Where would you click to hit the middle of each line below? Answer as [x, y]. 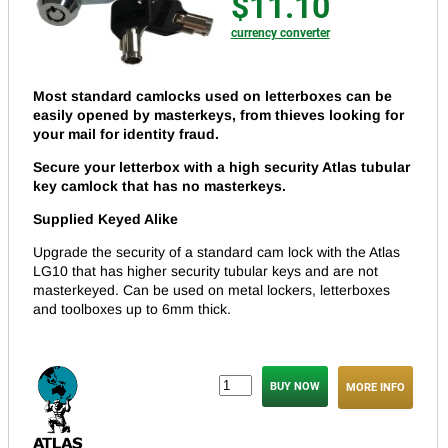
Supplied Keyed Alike [105, 218]
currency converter [280, 32]
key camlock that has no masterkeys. [159, 185]
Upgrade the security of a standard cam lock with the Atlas [216, 251]
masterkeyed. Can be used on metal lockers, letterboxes [211, 289]
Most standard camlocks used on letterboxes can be [212, 95]
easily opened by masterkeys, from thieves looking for [218, 114]
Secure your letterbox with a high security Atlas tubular [221, 166]
